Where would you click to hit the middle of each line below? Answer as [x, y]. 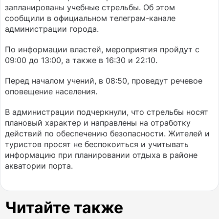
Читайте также [64, 208]
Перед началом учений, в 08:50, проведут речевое [104, 81]
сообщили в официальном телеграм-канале [90, 18]
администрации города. [52, 29]
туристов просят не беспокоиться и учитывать [97, 144]
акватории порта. [39, 166]
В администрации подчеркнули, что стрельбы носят [107, 112]
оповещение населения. [51, 91]
